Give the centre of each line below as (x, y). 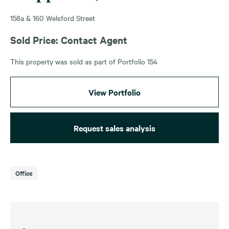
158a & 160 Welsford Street (53, 18)
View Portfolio (114, 92)
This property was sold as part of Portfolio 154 (84, 61)
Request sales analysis (114, 128)
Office (24, 173)
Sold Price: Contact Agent (69, 40)
